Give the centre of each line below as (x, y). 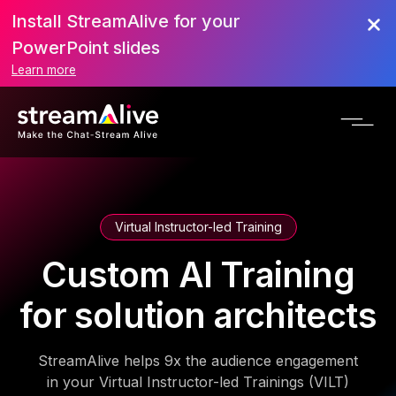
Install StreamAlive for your (126, 21)
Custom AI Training (198, 274)
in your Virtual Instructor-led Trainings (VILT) (198, 382)
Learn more (44, 70)
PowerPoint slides (86, 48)
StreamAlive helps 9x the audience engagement (198, 361)
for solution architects (198, 315)
